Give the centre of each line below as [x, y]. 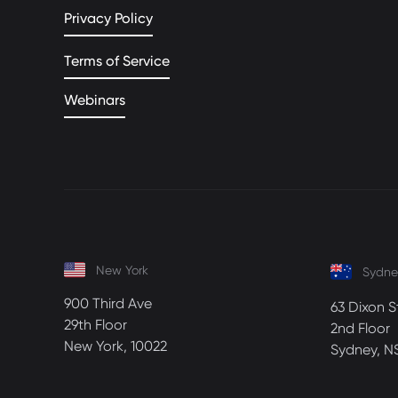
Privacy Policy [108, 18]
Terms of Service [117, 61]
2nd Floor [360, 328]
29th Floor [96, 325]
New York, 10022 [115, 346]
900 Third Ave [108, 303]
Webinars [95, 100]
